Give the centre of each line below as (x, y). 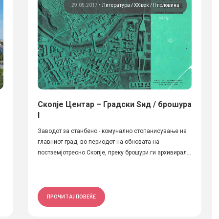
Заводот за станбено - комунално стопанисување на (112, 131)
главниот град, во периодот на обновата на (98, 142)
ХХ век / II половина (156, 5)
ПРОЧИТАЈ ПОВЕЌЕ (71, 197)
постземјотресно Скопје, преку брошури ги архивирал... (114, 153)
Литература (116, 5)
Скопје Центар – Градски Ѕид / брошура (114, 104)
